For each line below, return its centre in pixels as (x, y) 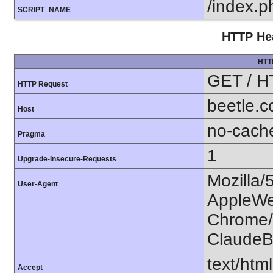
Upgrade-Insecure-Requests (67, 159)
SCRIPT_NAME (44, 10)
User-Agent (38, 184)
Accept (30, 267)
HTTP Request (43, 84)
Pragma (31, 134)
